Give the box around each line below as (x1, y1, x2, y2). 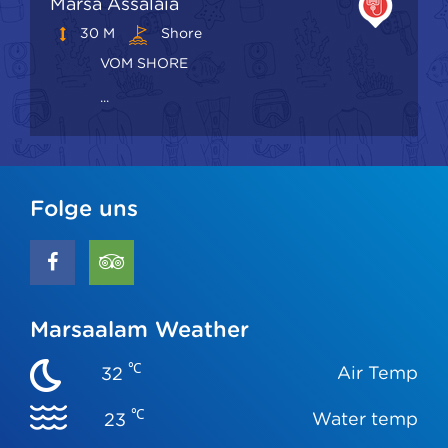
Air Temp (337, 361, 418, 383)
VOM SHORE (100, 54, 188, 71)
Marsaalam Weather (30, 315, 249, 342)
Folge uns (30, 194, 138, 221)
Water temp (312, 407, 418, 429)
